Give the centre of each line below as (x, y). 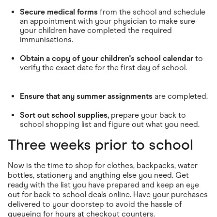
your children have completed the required (96, 30)
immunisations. (46, 39)
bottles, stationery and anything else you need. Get (98, 175)
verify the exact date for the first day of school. (103, 67)
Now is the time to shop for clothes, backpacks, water (103, 165)
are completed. (180, 96)
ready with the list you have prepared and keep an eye (103, 185)
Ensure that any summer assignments (86, 96)
